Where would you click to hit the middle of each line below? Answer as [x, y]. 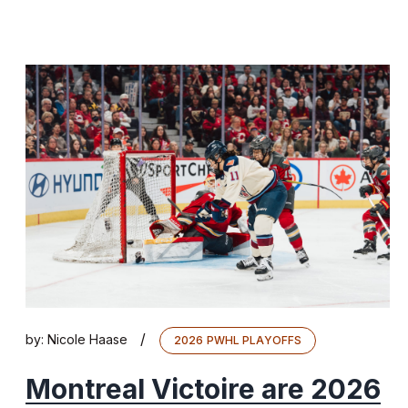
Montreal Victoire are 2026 [203, 388]
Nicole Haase [87, 339]
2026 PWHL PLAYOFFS [238, 340]
